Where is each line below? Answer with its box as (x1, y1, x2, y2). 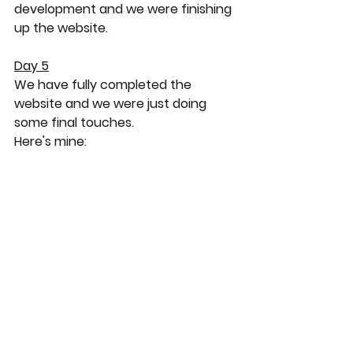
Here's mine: (14, 132, 87, 150)
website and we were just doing (14, 95, 210, 113)
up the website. (14, 19, 108, 37)
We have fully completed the (14, 76, 195, 94)
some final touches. (14, 113, 134, 132)
